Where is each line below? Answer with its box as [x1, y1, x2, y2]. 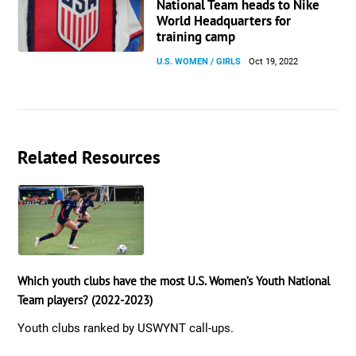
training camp [157, 28, 236, 45]
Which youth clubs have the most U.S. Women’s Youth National [17, 273, 331, 288]
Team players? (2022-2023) [17, 292, 153, 308]
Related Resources [17, 145, 161, 168]
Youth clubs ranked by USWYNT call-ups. [17, 321, 234, 335]
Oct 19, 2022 [249, 56, 299, 67]
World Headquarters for [157, 12, 292, 29]
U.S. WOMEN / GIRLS [157, 56, 242, 67]
